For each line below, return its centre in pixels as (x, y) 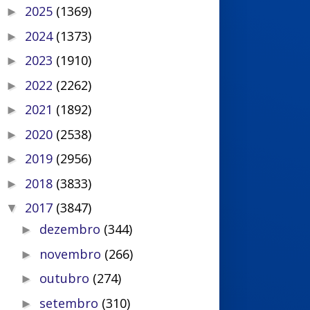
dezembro (72, 229)
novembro (72, 254)
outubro (66, 278)
